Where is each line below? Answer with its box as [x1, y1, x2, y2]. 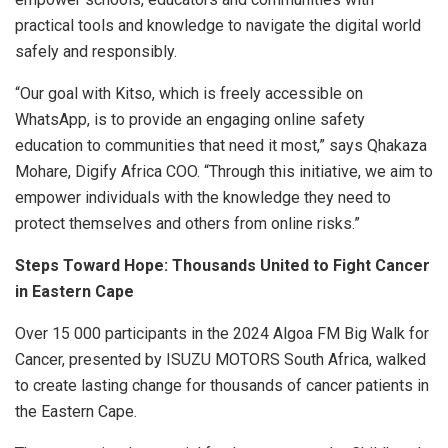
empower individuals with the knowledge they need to [15, 188, 391, 208]
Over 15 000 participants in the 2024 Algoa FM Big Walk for [15, 324, 429, 344]
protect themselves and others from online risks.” [15, 214, 360, 234]
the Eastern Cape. [15, 402, 137, 422]
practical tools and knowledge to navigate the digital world [15, 16, 421, 36]
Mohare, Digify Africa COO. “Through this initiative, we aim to [15, 162, 433, 182]
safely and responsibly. [15, 42, 177, 62]
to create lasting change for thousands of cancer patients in [15, 376, 429, 396]
